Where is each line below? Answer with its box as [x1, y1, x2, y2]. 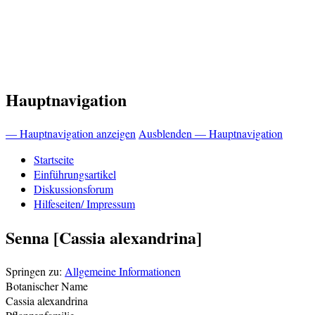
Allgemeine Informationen [65, 263, 181, 278]
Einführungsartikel [34, 166, 116, 181]
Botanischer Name [6, 278, 88, 293]
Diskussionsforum [34, 181, 113, 196]
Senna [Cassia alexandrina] [6, 224, 202, 250]
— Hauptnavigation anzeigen [6, 125, 136, 141]
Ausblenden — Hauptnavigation [139, 125, 283, 141]
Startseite [34, 151, 74, 167]
